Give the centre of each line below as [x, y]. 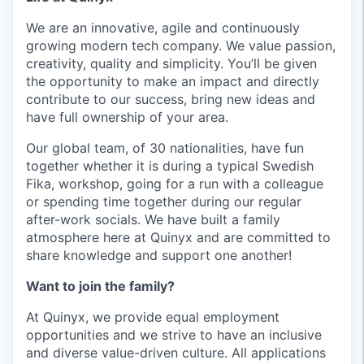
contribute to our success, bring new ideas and [171, 99]
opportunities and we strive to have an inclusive [174, 335]
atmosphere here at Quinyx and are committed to [178, 237]
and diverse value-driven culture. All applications [176, 353]
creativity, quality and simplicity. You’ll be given [171, 63]
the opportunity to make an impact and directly [173, 81]
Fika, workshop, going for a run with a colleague [175, 184]
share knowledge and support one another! [159, 255]
